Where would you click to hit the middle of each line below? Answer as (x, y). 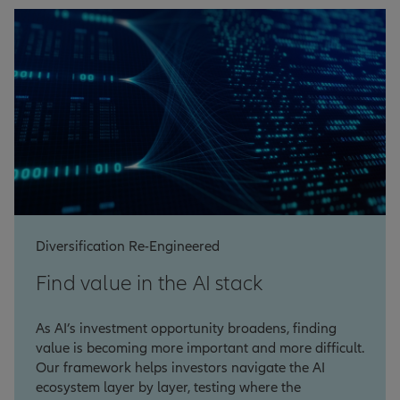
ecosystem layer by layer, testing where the (168, 388)
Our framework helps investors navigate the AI (180, 368)
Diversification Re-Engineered (128, 247)
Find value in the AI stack (150, 284)
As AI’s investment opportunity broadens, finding (186, 329)
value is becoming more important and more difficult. (200, 349)
